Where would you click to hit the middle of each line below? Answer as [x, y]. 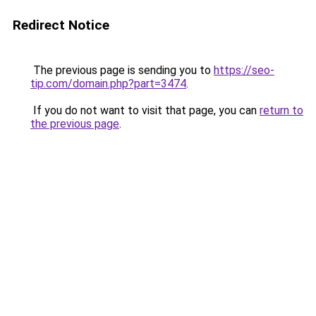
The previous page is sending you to [122, 70]
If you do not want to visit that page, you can [145, 110]
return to [281, 110]
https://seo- [244, 70]
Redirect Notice [61, 25]
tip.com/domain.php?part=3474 [108, 84]
